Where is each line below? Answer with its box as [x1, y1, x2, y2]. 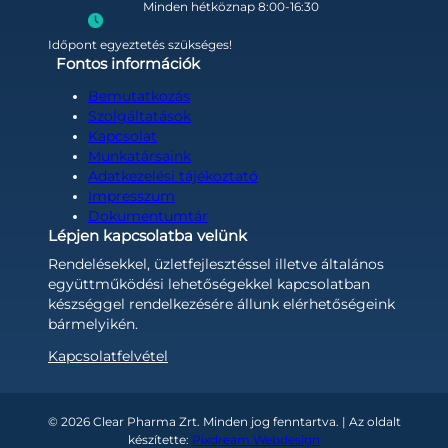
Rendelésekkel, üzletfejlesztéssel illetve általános [48, 255, 384, 272]
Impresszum [88, 187, 175, 204]
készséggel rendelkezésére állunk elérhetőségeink [48, 295, 395, 312]
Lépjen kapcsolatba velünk [48, 226, 247, 245]
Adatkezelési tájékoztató [88, 167, 258, 184]
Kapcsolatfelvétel [48, 347, 168, 364]
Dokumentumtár [88, 207, 208, 224]
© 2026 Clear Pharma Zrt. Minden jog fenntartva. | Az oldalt [47, 413, 401, 429]
